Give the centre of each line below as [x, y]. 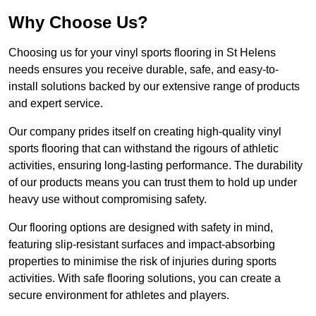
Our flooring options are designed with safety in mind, [141, 228]
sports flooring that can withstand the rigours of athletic [144, 149]
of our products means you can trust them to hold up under [153, 183]
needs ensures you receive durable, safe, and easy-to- [144, 70]
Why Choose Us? [78, 23]
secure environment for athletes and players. [119, 296]
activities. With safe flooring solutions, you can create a [145, 279]
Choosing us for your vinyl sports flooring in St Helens [142, 53]
